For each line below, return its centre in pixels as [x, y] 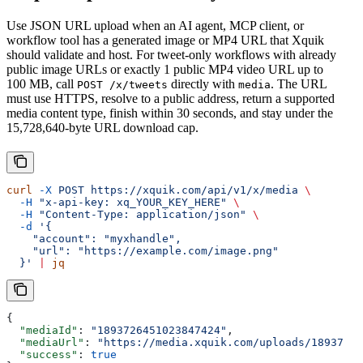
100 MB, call [42, 84]
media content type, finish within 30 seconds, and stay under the [170, 113]
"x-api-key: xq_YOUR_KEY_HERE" [130, 202]
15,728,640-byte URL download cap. [102, 128]
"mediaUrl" [45, 342]
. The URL [299, 84]
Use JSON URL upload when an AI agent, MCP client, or [155, 26]
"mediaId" [42, 330]
